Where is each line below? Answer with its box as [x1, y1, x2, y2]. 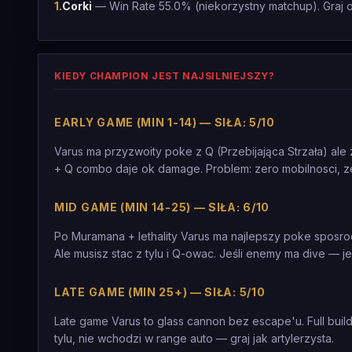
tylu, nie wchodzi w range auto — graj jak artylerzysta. [54, 332, 334, 345]
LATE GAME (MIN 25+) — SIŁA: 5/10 [54, 285, 266, 299]
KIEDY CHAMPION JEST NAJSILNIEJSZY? [54, 70, 275, 82]
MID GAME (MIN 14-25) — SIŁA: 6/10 [54, 200, 270, 214]
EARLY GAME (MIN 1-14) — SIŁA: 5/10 [54, 115, 275, 129]
